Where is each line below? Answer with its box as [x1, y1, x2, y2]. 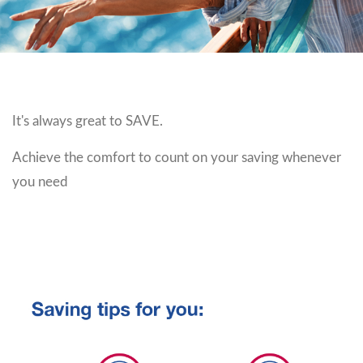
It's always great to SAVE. [12, 114, 163, 129]
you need [12, 175, 68, 190]
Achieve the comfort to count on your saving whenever [12, 151, 341, 165]
